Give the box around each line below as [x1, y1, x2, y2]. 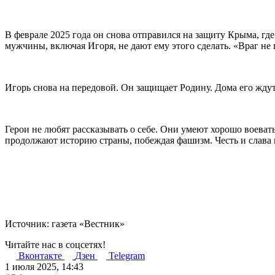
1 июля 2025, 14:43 [5, 261, 83, 272]
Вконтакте [18, 250, 64, 261]
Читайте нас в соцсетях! [5, 239, 106, 250]
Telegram [109, 250, 145, 261]
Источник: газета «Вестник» [5, 218, 125, 229]
